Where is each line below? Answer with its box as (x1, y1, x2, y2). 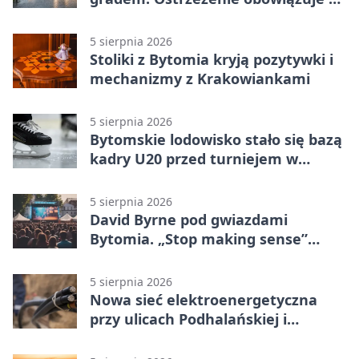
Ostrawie (90, 168, 155, 188)
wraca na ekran (90, 248, 202, 268)
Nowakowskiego (90, 329, 208, 349)
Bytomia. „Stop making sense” (90, 229, 308, 249)
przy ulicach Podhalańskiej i (90, 309, 287, 329)
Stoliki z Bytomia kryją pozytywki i (90, 50, 333, 70)
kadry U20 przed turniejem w (90, 149, 298, 169)
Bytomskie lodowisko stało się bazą (90, 130, 342, 150)
